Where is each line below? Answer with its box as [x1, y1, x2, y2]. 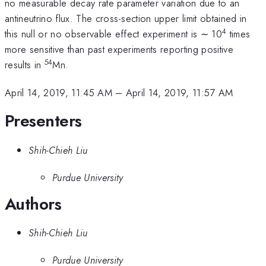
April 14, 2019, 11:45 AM [5, 85, 112, 100]
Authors [5, 191, 62, 216]
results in [5, 58, 45, 72]
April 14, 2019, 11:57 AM [125, 85, 233, 100]
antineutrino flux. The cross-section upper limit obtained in [5, 11, 247, 26]
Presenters [5, 109, 82, 134]
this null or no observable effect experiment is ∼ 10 [5, 27, 223, 42]
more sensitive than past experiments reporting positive [5, 42, 234, 57]
